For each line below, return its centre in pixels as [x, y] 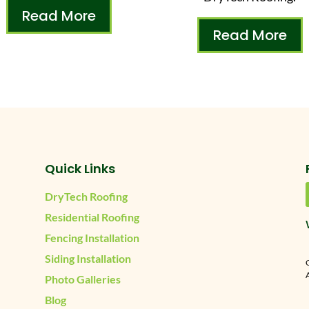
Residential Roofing [92, 217]
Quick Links [80, 169]
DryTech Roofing [86, 197]
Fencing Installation [92, 238]
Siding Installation [88, 259]
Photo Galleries [82, 279]
